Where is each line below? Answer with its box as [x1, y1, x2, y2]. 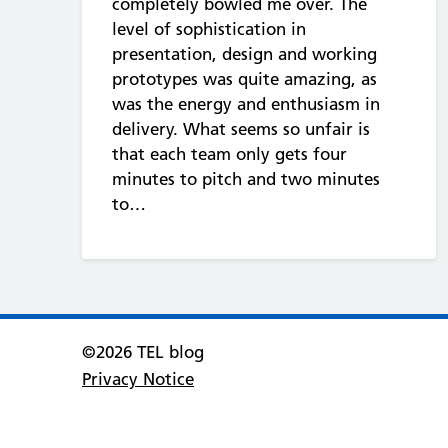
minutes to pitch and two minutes [112, 168, 380, 189]
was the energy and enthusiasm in [112, 93, 380, 114]
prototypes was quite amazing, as [112, 68, 377, 89]
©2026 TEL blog [82, 341, 204, 362]
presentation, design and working [112, 43, 377, 64]
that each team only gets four [112, 143, 347, 164]
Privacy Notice [82, 368, 194, 389]
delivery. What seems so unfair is [112, 118, 370, 139]
